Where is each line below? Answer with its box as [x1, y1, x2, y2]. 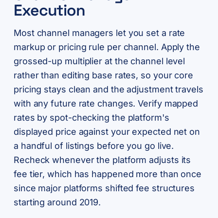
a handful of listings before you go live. [14, 141, 174, 151]
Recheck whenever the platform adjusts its [14, 155, 191, 165]
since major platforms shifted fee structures [14, 183, 195, 194]
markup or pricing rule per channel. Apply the [14, 42, 200, 53]
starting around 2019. [14, 197, 101, 208]
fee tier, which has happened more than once [14, 169, 202, 180]
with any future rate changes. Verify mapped [14, 98, 199, 109]
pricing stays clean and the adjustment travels [14, 84, 203, 95]
